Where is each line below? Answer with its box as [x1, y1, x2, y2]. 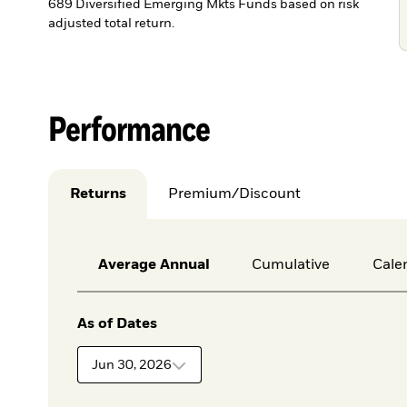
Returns [69, 186, 126, 202]
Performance [48, 106, 211, 149]
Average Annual [97, 258, 210, 273]
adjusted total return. [48, 16, 175, 30]
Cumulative [252, 258, 331, 273]
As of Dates [76, 317, 157, 333]
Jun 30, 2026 [92, 358, 173, 372]
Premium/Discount [168, 186, 302, 202]
